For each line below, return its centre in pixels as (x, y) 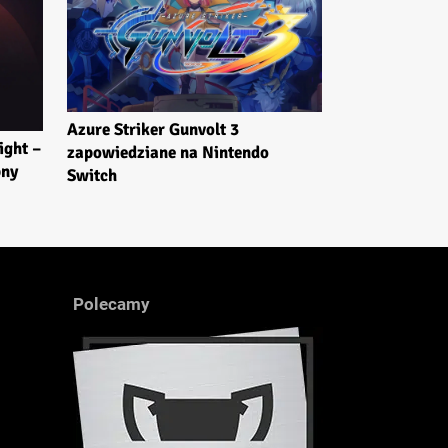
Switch (92, 176)
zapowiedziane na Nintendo (168, 153)
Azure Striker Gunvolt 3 (153, 130)
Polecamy (111, 304)
